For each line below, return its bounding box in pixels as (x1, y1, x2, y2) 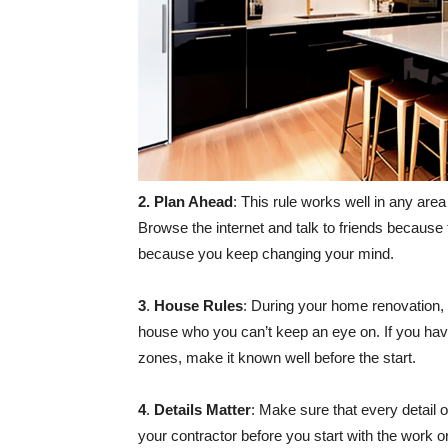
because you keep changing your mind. (138, 245, 394, 263)
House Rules (154, 297, 243, 315)
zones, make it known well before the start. (138, 349, 416, 367)
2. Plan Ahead (138, 193, 233, 211)
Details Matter (154, 401, 251, 419)
